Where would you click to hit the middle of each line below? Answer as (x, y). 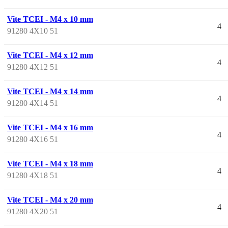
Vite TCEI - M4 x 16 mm (50, 127)
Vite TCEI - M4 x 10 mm (50, 19)
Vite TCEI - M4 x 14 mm (50, 91)
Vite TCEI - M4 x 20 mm (50, 199)
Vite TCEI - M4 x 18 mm (50, 163)
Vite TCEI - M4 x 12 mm (50, 55)
